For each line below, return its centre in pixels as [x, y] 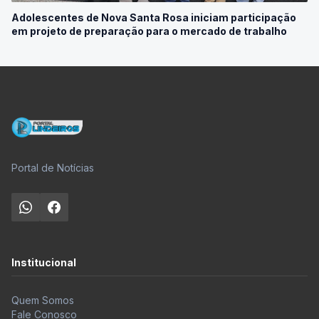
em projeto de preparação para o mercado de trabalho [149, 31]
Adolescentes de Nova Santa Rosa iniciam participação [154, 17]
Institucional [44, 262]
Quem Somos [43, 300]
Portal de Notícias [53, 167]
